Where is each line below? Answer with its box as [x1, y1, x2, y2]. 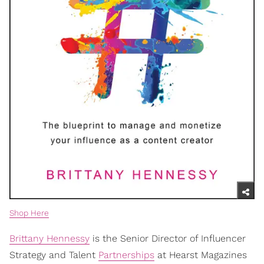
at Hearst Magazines [154, 249, 247, 260]
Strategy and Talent [9, 249, 98, 260]
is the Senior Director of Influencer [90, 233, 246, 244]
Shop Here [9, 208, 49, 217]
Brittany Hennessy [9, 233, 90, 244]
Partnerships [98, 249, 154, 260]
